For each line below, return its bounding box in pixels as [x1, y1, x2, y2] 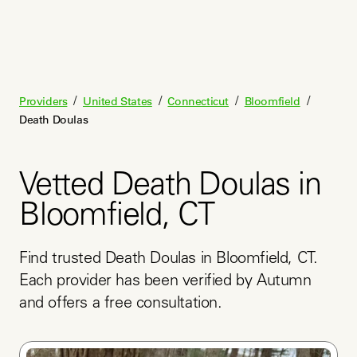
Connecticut [167, 94, 229, 108]
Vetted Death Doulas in [19, 171, 321, 203]
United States [83, 94, 152, 108]
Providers [19, 94, 68, 108]
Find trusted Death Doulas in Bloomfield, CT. [19, 252, 318, 268]
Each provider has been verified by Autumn [19, 274, 312, 290]
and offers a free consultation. [19, 296, 222, 312]
